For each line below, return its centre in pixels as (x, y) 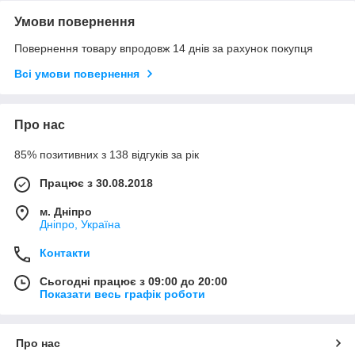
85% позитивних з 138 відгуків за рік (107, 154)
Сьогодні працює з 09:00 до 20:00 (134, 281)
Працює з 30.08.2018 (96, 183)
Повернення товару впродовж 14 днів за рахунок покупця (164, 48)
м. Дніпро (66, 211)
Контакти (65, 252)
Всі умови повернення (77, 73)
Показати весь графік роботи (122, 294)
